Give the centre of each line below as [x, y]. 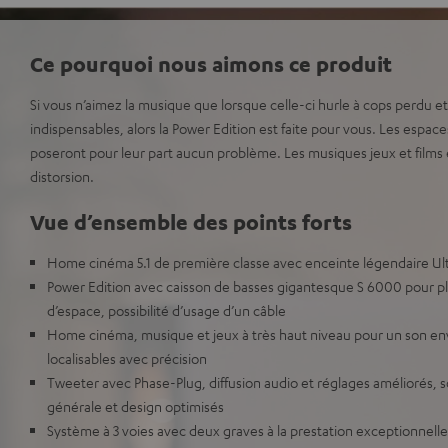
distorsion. [62, 176]
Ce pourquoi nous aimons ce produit [211, 63]
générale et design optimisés [135, 406]
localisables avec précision [127, 358]
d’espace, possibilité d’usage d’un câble [166, 310]
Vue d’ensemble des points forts [191, 221]
